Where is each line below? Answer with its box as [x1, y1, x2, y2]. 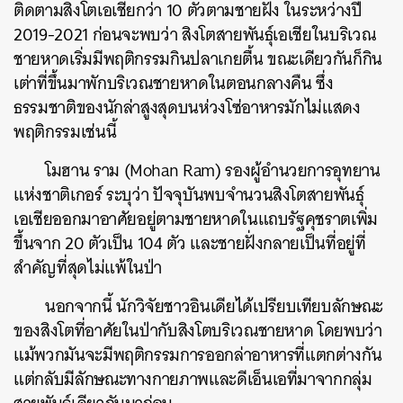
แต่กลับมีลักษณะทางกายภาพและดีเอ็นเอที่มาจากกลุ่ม [13, 364, 372, 394]
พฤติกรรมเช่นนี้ [13, 117, 117, 147]
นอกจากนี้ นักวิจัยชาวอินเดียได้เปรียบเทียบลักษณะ [45, 291, 384, 321]
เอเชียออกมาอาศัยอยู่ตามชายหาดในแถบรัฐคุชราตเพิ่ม [13, 204, 378, 234]
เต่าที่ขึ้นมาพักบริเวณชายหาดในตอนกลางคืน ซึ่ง [13, 68, 334, 98]
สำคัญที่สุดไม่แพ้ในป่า [13, 253, 163, 282]
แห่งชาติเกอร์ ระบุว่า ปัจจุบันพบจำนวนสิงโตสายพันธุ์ [13, 180, 364, 210]
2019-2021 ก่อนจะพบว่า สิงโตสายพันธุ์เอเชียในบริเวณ [13, 20, 376, 49]
